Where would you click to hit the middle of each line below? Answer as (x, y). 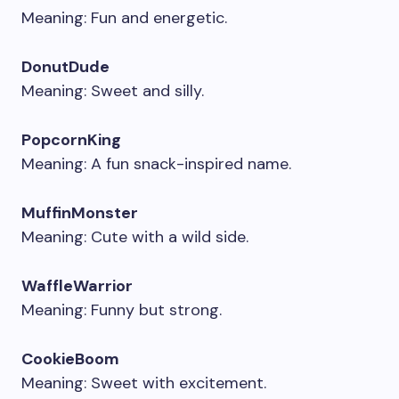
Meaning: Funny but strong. (122, 310)
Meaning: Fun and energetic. (124, 18)
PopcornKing (71, 140)
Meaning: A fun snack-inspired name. (156, 164)
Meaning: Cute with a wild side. (135, 237)
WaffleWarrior (77, 286)
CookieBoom (70, 359)
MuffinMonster (80, 213)
